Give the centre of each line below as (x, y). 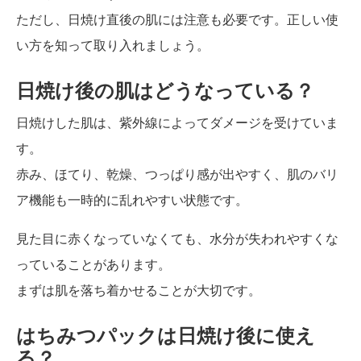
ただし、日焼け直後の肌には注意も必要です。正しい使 (177, 19)
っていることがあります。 (93, 264)
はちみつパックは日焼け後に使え (166, 336)
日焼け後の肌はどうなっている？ (165, 91)
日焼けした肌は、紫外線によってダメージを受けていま (177, 122)
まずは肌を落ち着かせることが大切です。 (139, 290)
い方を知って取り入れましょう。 (113, 45)
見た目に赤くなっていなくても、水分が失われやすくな (177, 239)
